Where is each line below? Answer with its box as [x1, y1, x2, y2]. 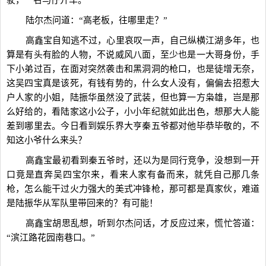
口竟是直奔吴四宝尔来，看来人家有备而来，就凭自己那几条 [7, 170, 259, 179]
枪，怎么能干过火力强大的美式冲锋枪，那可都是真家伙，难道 [7, 184, 259, 194]
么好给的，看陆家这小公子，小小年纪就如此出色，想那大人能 [7, 107, 259, 116]
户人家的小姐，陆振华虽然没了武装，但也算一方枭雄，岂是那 [7, 93, 259, 102]
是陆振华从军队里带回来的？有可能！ [7, 198, 158, 208]
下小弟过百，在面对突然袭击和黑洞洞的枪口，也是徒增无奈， [7, 64, 259, 74]
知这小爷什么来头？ [7, 135, 87, 145]
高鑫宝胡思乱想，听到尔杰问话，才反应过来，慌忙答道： [26, 218, 259, 228]
